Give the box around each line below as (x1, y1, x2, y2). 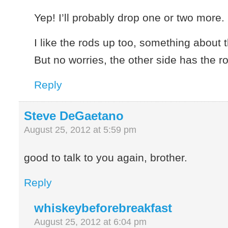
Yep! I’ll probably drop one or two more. (34, 11, 225, 23)
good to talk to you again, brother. (24, 152, 188, 164)
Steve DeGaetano (24, 108, 124, 123)
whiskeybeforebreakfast (34, 201, 173, 215)
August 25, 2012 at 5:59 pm (24, 124, 137, 135)
